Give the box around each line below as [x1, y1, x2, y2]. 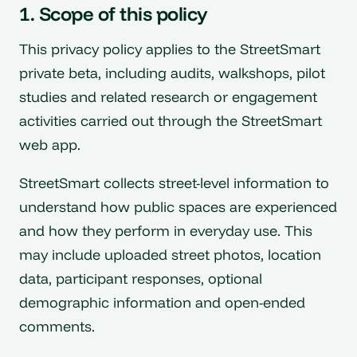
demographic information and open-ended [19, 292, 305, 312]
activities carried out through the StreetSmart [19, 112, 322, 130]
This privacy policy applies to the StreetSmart [19, 40, 320, 58]
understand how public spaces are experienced [19, 197, 337, 216]
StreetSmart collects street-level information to [19, 173, 329, 192]
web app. [19, 135, 80, 154]
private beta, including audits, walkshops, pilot [19, 64, 325, 82]
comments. [19, 316, 95, 335]
